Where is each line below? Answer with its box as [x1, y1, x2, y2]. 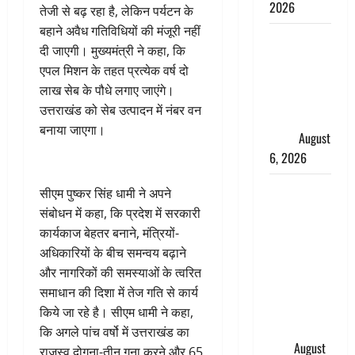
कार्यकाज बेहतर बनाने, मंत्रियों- [40, 224, 179, 242]
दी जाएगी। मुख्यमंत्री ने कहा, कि [40, 42, 185, 59]
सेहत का [269, 109, 307, 128]
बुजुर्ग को [269, 219, 307, 239]
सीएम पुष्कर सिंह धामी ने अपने [40, 185, 171, 202]
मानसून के [269, 69, 315, 88]
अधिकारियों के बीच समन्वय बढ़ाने [40, 244, 186, 261]
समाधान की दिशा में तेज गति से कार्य [40, 284, 198, 301]
